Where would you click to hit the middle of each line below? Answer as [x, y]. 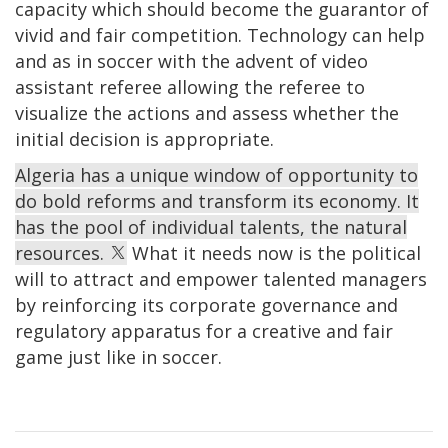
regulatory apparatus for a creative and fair [204, 331]
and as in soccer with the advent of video [191, 61]
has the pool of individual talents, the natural [211, 227]
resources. [62, 253]
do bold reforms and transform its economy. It [217, 201]
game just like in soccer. [118, 357]
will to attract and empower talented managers [221, 279]
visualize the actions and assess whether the [207, 113]
